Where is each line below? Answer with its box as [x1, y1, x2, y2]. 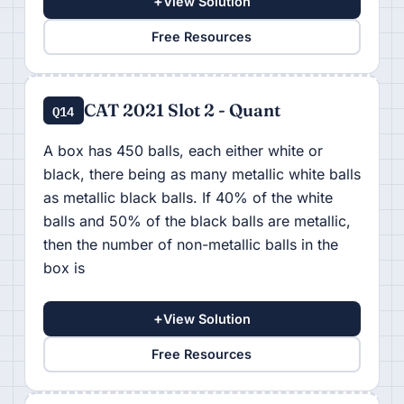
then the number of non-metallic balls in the [42, 234, 338, 253]
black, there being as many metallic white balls [42, 164, 361, 183]
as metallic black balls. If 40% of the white [42, 188, 333, 207]
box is [42, 258, 85, 277]
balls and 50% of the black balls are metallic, [42, 211, 351, 230]
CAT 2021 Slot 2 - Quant [83, 98, 280, 121]
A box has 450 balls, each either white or [42, 141, 323, 160]
